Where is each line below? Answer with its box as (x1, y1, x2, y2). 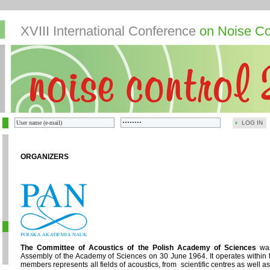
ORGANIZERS (20, 152, 69, 161)
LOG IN (242, 119, 263, 126)
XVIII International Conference (20, 24, 196, 39)
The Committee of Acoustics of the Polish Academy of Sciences (20, 243, 257, 252)
